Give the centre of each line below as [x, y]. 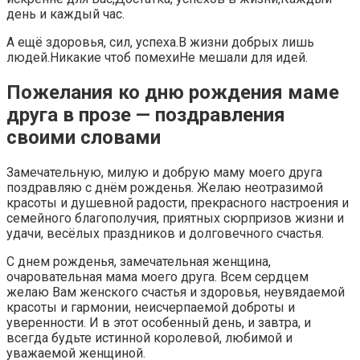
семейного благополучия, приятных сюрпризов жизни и [175, 218]
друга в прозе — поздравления [146, 115]
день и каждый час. [65, 14]
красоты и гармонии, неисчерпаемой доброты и [151, 307]
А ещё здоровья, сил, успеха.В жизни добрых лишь [160, 42]
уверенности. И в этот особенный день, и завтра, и [159, 322]
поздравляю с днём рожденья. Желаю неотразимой [165, 187]
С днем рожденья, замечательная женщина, [139, 261]
